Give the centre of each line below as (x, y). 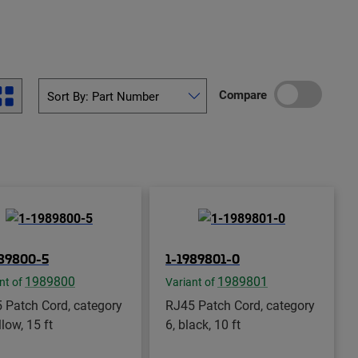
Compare (243, 94)
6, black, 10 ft (203, 324)
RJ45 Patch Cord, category (240, 304)
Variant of (191, 282)
